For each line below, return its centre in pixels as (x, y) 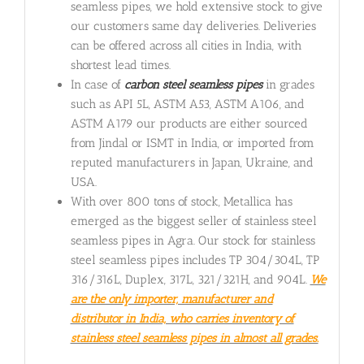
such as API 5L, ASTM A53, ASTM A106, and (187, 104)
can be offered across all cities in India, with (186, 46)
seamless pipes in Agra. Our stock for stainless (193, 241)
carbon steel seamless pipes (193, 85)
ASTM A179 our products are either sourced (189, 124)
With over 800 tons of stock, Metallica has (181, 202)
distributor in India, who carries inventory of (182, 319)
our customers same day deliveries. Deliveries (193, 26)
